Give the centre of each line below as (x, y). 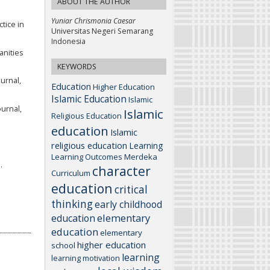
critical (131, 189)
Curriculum (71, 173)
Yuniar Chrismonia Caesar (93, 21)
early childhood (128, 204)
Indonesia (68, 42)
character (121, 171)
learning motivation (86, 258)
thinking (72, 204)
